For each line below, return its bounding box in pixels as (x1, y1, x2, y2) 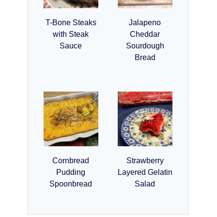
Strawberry (126, 156, 164, 165)
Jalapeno (129, 18, 161, 27)
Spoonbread (49, 179, 93, 188)
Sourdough (125, 41, 164, 50)
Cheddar (130, 30, 160, 38)
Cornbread (52, 156, 90, 165)
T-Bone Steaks (45, 18, 96, 27)
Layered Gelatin (117, 168, 172, 176)
